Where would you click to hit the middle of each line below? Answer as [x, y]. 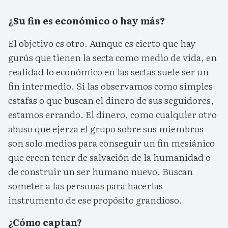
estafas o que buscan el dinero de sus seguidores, [111, 100]
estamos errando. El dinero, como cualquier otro [112, 115]
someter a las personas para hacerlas [85, 186]
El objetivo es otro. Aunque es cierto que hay [102, 43]
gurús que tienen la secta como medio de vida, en [112, 58]
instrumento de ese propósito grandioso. [95, 200]
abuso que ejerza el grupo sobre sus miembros [106, 129]
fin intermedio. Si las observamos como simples [110, 86]
